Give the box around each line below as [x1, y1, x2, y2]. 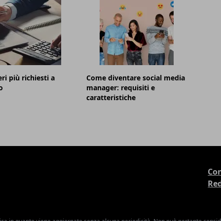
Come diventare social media [86, 73, 185, 83]
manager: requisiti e [86, 83, 155, 93]
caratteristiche [86, 93, 136, 103]
